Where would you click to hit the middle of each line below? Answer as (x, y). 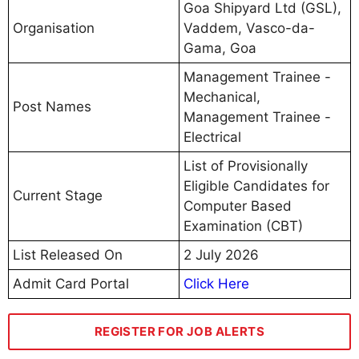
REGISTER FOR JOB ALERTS (179, 331)
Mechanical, (222, 97)
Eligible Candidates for (256, 186)
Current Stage (58, 195)
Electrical (212, 137)
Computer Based (238, 206)
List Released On (68, 254)
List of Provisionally (246, 165)
